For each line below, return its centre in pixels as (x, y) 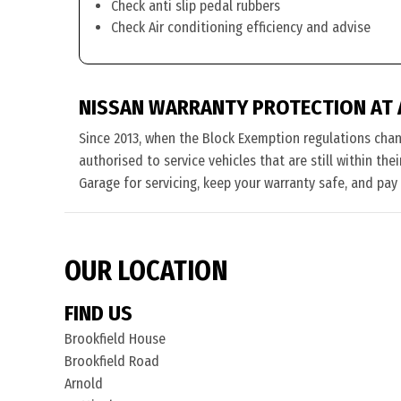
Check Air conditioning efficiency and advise (241, 27)
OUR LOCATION (146, 271)
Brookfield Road (112, 361)
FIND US (98, 313)
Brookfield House (115, 339)
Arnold (84, 384)
